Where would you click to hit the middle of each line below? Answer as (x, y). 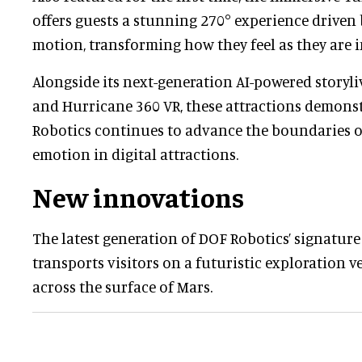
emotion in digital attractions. (135, 154)
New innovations (138, 197)
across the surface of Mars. (122, 287)
